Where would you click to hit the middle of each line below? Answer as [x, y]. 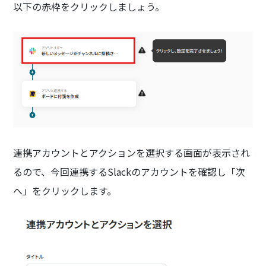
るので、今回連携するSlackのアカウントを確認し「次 [129, 171]
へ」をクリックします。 [65, 190]
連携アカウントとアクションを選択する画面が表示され [132, 152]
